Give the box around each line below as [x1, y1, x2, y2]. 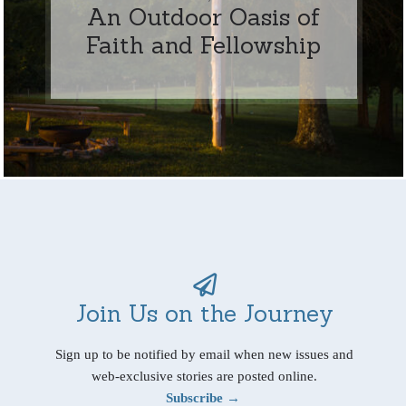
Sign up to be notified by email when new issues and [55, 346, 353, 362]
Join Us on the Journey [75, 297, 333, 328]
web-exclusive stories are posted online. [92, 368, 317, 383]
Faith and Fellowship [86, 29, 322, 60]
